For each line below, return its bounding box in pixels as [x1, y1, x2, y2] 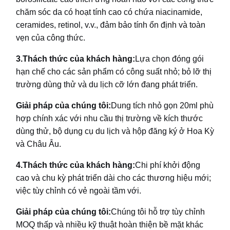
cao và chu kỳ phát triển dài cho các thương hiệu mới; [16, 174, 211, 183]
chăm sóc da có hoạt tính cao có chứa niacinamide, [16, 8, 202, 17]
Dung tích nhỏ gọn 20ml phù [111, 101, 214, 110]
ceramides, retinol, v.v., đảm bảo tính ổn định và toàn [16, 21, 205, 30]
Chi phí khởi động [135, 161, 200, 170]
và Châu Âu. [16, 140, 61, 149]
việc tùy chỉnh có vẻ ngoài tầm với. [16, 186, 141, 196]
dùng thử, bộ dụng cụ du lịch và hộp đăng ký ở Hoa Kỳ [16, 127, 214, 136]
